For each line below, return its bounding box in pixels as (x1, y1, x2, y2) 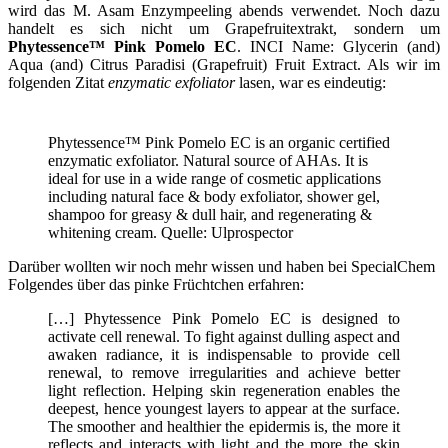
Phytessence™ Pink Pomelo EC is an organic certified (48, 134, 390, 152)
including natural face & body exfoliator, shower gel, (48, 188, 380, 206)
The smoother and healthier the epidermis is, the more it (48, 418, 400, 436)
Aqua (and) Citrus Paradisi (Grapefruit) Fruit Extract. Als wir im (8, 56, 440, 74)
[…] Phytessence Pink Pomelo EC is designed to (48, 310, 400, 328)
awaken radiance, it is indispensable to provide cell (48, 346, 400, 364)
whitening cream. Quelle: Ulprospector (48, 224, 293, 242)
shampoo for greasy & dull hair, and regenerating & (48, 206, 372, 224)
